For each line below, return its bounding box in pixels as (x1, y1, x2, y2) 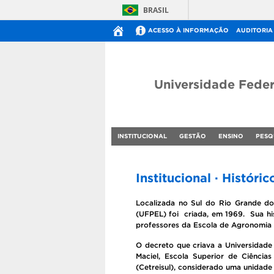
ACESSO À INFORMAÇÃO (148, 27, 229, 34)
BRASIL (143, 5, 169, 15)
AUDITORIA (236, 27, 273, 34)
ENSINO (218, 133, 243, 139)
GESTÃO (179, 133, 206, 139)
